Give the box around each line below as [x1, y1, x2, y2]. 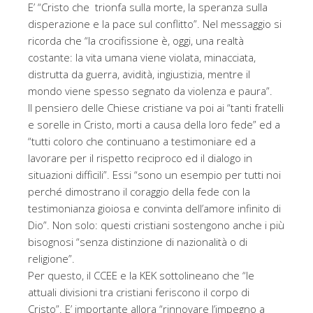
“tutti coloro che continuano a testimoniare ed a [28, 134, 256, 149]
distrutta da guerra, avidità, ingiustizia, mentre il [28, 67, 250, 82]
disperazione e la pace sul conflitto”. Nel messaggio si [28, 17, 282, 31]
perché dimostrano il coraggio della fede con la [28, 184, 250, 199]
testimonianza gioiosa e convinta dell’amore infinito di [28, 201, 281, 216]
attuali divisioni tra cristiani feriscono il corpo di [28, 285, 249, 300]
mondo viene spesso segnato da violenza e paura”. [28, 84, 272, 99]
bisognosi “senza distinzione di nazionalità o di [28, 235, 247, 249]
